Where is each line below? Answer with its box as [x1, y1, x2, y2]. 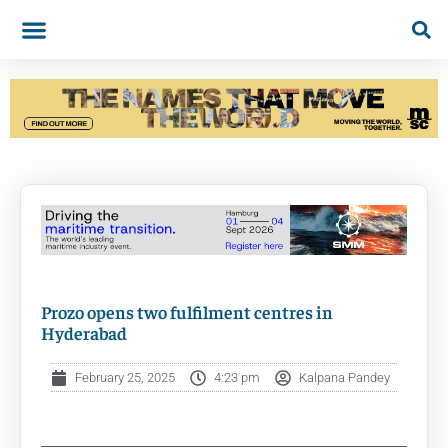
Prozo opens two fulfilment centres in [41, 300, 333, 324]
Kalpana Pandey [299, 370, 390, 386]
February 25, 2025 [75, 370, 175, 386]
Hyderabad [41, 321, 127, 345]
